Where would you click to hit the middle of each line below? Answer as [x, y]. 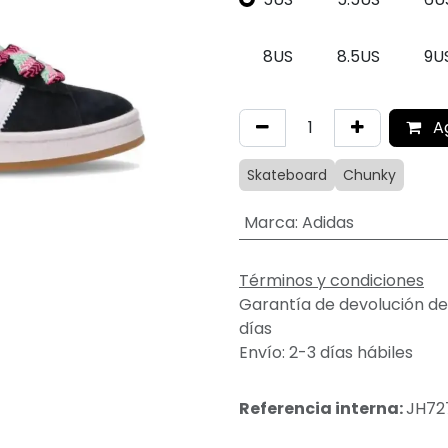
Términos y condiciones [331, 280]
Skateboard [287, 175]
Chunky [369, 175]
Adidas [327, 223]
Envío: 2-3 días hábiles [326, 352]
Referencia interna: [322, 408]
